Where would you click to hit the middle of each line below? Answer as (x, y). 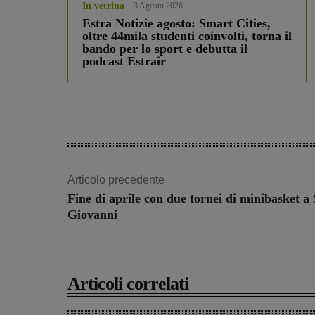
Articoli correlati (128, 284)
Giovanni (92, 215)
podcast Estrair (124, 62)
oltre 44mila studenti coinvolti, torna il (187, 36)
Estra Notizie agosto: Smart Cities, (176, 24)
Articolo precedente (116, 180)
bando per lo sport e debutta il (165, 49)
